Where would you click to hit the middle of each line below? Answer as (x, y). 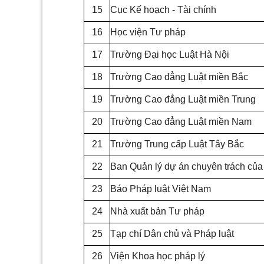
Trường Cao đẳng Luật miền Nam (181, 122)
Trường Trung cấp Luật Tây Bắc (177, 144)
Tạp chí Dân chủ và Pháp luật (172, 234)
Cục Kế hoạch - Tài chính (163, 10)
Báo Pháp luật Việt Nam (161, 189)
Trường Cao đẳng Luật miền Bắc (179, 77)
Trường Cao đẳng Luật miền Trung (183, 100)
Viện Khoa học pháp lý (158, 256)
